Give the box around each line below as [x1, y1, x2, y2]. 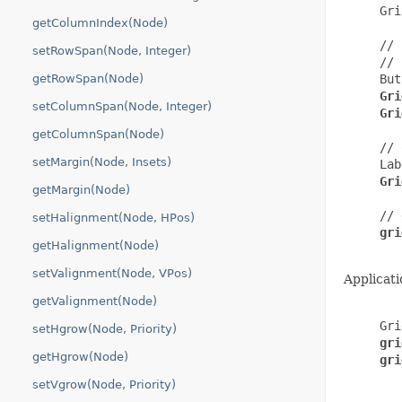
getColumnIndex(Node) [32, 16, 168, 30]
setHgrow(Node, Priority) [32, 322, 177, 336]
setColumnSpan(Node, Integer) [32, 100, 212, 113]
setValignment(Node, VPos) [32, 267, 192, 280]
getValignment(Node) [32, 294, 157, 308]
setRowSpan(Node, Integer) [32, 44, 191, 57]
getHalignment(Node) [32, 239, 159, 252]
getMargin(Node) [32, 183, 130, 197]
